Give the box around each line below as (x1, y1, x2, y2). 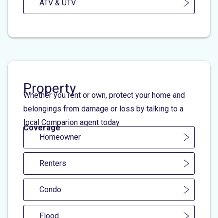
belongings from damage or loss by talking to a (23, 104, 183, 113)
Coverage (23, 123, 60, 132)
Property (23, 80, 76, 96)
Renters (39, 158, 66, 168)
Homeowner (39, 132, 81, 142)
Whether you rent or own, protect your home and (23, 90, 185, 100)
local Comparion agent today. (23, 117, 121, 127)
